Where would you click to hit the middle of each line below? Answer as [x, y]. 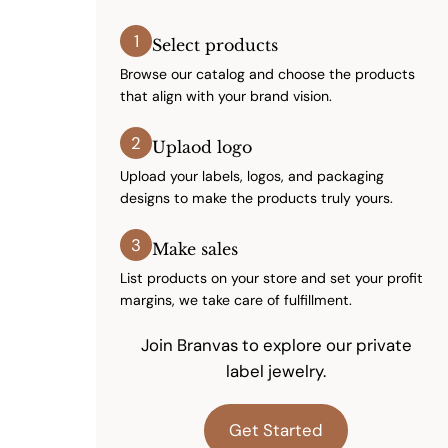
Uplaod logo [202, 146]
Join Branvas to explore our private [276, 344]
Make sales [195, 248]
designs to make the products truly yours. [256, 197]
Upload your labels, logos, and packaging [252, 175]
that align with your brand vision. [226, 95]
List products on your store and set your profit [271, 277]
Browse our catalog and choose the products [267, 73]
